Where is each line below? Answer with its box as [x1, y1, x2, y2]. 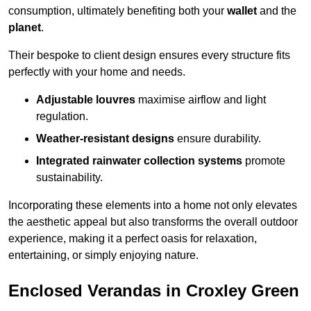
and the [257, 5, 296, 17]
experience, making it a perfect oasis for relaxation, [8, 233, 257, 245]
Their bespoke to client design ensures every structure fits [8, 49, 290, 62]
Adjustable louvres [36, 94, 135, 106]
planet [8, 22, 41, 34]
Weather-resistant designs [36, 133, 174, 145]
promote [242, 155, 285, 167]
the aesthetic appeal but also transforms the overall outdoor [8, 216, 298, 228]
